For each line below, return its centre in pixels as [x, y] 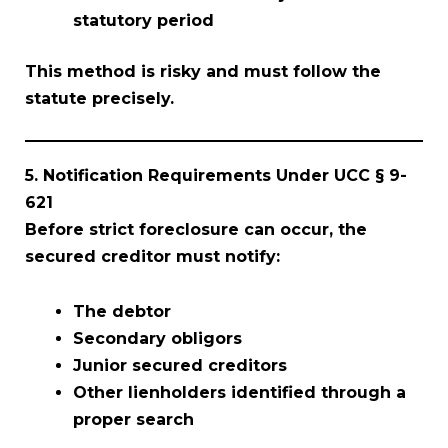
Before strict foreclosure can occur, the [196, 229]
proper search [133, 419]
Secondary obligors [157, 338]
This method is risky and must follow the [203, 71]
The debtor [122, 311]
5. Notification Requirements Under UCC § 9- [216, 175]
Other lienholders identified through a [239, 392]
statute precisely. [99, 98]
